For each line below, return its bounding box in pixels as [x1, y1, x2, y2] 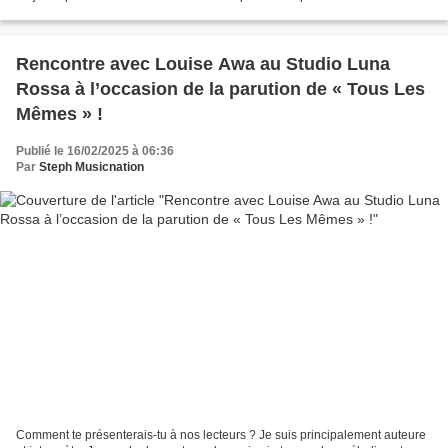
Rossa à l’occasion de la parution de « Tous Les [16, 79, 425, 100]
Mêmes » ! [16, 104, 103, 125]
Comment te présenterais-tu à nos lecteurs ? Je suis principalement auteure [16, 427, 426, 442]
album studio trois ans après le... [16, 5, 191, 20]
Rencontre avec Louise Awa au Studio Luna [16, 54, 390, 75]
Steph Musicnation [39, 160, 144, 175]
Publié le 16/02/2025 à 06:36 [16, 144, 174, 159]
